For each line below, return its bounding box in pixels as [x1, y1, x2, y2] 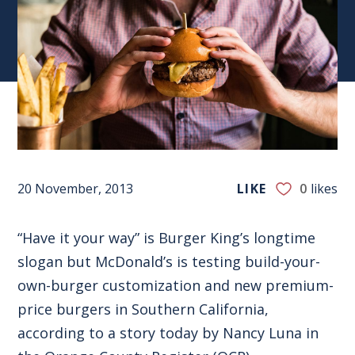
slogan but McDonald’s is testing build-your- [17, 251, 321, 271]
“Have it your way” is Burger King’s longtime [17, 227, 316, 247]
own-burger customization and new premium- [17, 275, 334, 295]
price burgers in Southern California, [17, 299, 269, 319]
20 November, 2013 [17, 179, 134, 197]
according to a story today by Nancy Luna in [17, 323, 319, 342]
